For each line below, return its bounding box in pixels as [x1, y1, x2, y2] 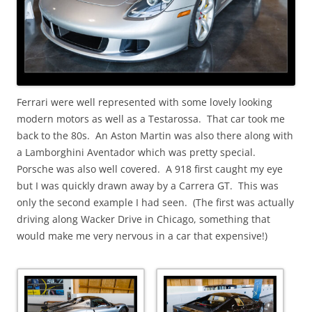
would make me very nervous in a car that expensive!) [17, 229, 267, 243]
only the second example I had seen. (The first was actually [17, 196, 294, 210]
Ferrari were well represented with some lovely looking [17, 95, 272, 109]
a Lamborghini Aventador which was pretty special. [17, 146, 258, 159]
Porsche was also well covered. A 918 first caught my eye [17, 162, 283, 176]
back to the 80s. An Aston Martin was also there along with [17, 129, 293, 143]
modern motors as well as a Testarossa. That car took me [17, 112, 285, 126]
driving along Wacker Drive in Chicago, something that [17, 212, 270, 226]
